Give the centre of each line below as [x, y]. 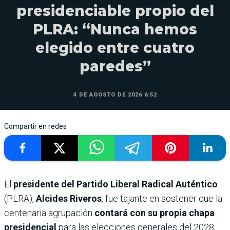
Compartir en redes [35, 127]
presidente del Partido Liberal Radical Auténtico [116, 184]
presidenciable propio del [115, 11]
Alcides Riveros [68, 199]
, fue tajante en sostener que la [162, 199]
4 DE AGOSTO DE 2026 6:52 [115, 95]
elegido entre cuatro [115, 48]
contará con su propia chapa [154, 213]
